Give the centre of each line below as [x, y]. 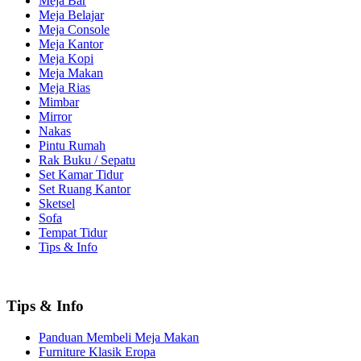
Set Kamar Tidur [81, 175]
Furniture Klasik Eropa [97, 351]
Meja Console [74, 30]
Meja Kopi [66, 59]
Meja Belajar [71, 15]
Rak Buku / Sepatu [87, 160]
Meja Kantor [71, 44]
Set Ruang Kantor [85, 189]
